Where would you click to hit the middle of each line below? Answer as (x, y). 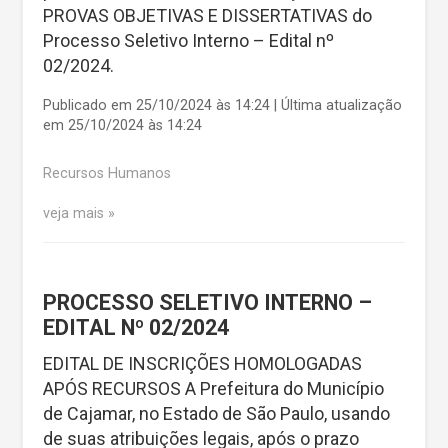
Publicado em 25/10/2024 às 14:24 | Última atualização (222, 105)
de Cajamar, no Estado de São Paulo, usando (216, 414)
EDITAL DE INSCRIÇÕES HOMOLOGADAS (202, 364)
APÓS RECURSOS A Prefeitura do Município (213, 389)
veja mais (73, 213)
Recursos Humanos (107, 174)
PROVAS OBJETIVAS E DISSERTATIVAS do (207, 15)
